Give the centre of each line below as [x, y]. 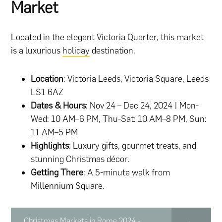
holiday [76, 51]
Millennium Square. [68, 186]
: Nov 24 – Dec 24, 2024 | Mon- [142, 106]
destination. [113, 51]
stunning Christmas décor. [80, 159]
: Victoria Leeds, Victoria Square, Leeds [136, 79]
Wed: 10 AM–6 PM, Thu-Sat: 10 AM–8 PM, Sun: [119, 119]
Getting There [57, 173]
